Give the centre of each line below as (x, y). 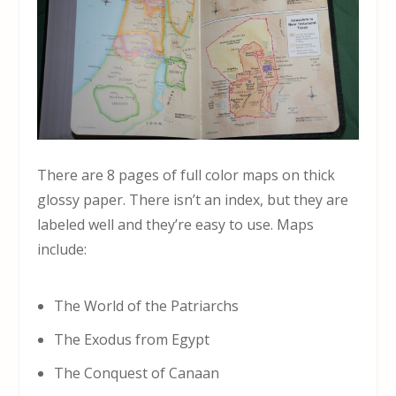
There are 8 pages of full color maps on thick (187, 175)
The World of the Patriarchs (146, 305)
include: (62, 249)
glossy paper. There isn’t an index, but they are (193, 199)
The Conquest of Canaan (136, 373)
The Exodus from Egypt (131, 339)
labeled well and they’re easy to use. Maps (176, 224)
